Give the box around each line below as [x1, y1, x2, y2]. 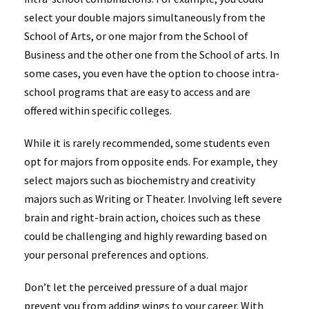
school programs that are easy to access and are [24, 84, 250, 99]
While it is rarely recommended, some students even [24, 135, 270, 150]
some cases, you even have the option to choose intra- [24, 66, 279, 80]
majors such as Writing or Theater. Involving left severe [24, 191, 282, 206]
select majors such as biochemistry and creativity [24, 172, 255, 187]
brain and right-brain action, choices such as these [24, 210, 261, 224]
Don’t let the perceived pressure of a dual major [24, 279, 248, 294]
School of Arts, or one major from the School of [24, 28, 248, 43]
